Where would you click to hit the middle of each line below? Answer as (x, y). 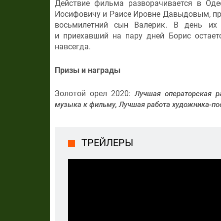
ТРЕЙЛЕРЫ (107, 143)
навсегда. (73, 47)
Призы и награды (87, 70)
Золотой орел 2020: (94, 94)
